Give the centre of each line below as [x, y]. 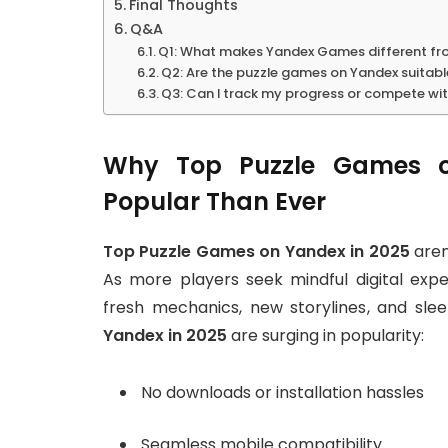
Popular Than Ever [214, 201]
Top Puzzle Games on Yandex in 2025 [256, 251]
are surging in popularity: [325, 335]
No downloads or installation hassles [282, 392]
